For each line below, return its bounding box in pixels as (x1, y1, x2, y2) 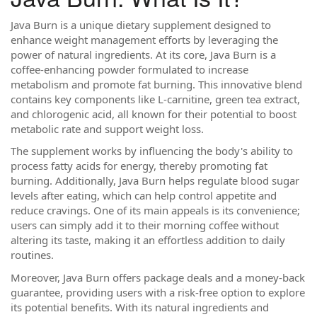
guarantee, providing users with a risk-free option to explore (11, 284, 305, 299)
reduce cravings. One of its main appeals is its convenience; (11, 203, 300, 217)
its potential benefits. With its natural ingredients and (11, 299, 269, 314)
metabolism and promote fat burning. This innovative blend (11, 76, 302, 91)
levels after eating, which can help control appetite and (11, 188, 277, 202)
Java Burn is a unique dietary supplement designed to (11, 17, 271, 32)
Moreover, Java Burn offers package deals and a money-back (11, 270, 305, 284)
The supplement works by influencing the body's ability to (11, 144, 293, 158)
